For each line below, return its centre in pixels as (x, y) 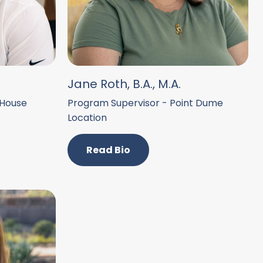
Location (87, 118)
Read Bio (108, 150)
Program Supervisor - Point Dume (145, 103)
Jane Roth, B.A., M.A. (124, 84)
